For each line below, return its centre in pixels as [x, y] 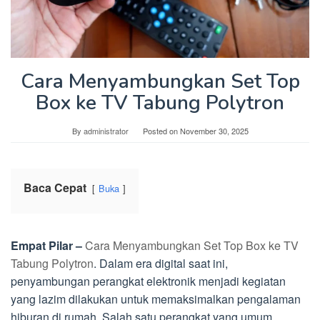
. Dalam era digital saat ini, [161, 264]
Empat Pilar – [46, 246]
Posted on [161, 131]
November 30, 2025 [214, 131]
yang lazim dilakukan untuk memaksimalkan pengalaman [156, 299]
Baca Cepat [55, 188]
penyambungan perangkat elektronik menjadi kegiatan [148, 281]
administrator [106, 131]
